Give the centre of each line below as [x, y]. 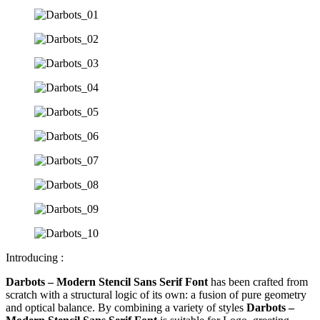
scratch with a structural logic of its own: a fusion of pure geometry [156, 295]
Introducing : [35, 257]
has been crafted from [258, 282]
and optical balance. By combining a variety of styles [126, 307]
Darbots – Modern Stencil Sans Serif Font [107, 282]
